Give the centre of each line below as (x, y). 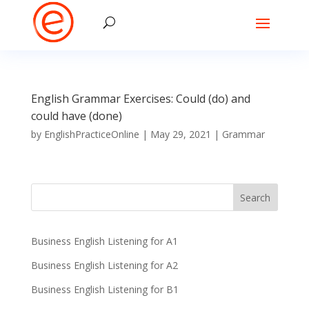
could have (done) (76, 116)
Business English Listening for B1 (104, 289)
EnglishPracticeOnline (91, 134)
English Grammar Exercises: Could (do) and (140, 99)
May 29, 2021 (180, 134)
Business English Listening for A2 (104, 265)
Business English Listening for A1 (104, 241)
